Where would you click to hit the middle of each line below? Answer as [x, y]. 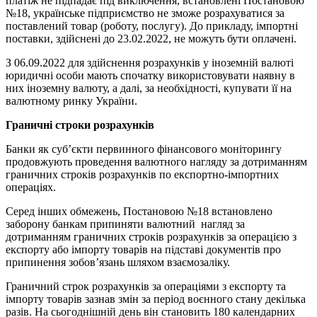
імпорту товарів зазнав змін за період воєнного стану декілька [156, 299]
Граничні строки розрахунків [80, 125]
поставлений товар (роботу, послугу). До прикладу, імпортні [152, 26]
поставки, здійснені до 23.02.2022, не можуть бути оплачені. [151, 39]
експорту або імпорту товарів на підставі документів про [143, 249]
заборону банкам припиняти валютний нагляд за [125, 224]
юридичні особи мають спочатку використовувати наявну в [150, 75]
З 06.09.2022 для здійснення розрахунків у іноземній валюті [150, 63]
